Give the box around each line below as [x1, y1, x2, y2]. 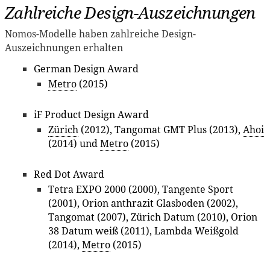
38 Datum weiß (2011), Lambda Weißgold [48, 224, 239, 238]
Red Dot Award [34, 168, 104, 181]
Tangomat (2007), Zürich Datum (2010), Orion [48, 210, 257, 224]
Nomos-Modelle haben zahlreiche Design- [5, 27, 196, 40]
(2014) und [48, 137, 100, 151]
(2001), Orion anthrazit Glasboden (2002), [48, 196, 238, 210]
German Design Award [34, 61, 139, 75]
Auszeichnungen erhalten [5, 40, 123, 54]
